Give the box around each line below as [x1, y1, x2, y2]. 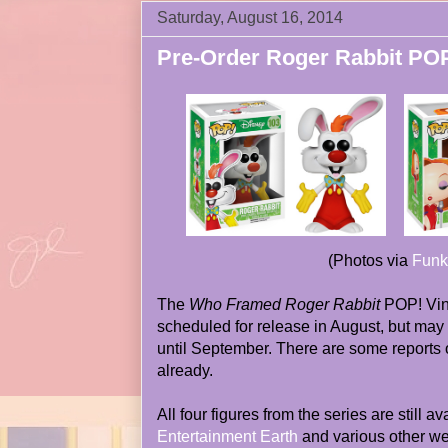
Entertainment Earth [157, 428, 298, 445]
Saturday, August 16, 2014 [157, 9, 343, 26]
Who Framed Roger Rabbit [189, 296, 380, 313]
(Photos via [328, 252, 412, 269]
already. [157, 362, 213, 379]
